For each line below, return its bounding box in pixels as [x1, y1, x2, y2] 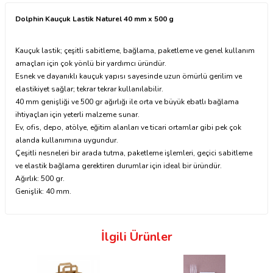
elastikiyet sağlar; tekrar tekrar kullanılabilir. [15, 84, 163, 94]
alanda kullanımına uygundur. [15, 135, 118, 145]
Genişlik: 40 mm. [15, 186, 71, 196]
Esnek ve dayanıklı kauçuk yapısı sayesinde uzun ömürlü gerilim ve [15, 71, 242, 81]
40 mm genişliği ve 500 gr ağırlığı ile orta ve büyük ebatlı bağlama [15, 97, 239, 107]
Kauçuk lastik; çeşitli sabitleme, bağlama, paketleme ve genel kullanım [15, 46, 255, 55]
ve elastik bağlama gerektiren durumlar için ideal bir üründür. [15, 161, 222, 171]
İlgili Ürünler [101, 229, 172, 245]
